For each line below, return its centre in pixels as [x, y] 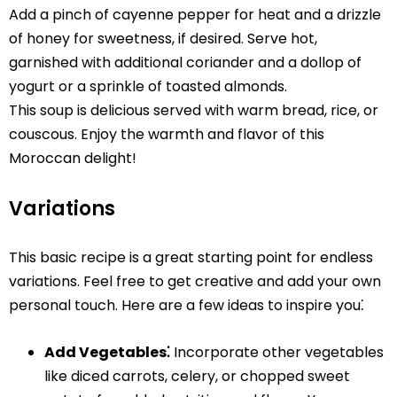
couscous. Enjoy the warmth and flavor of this [167, 134]
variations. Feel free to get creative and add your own [195, 282]
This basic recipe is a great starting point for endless [191, 258]
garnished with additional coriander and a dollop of [185, 62]
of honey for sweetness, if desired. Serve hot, [163, 38]
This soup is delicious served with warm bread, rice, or [194, 110]
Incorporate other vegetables [277, 353]
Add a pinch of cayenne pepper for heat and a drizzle [195, 14]
